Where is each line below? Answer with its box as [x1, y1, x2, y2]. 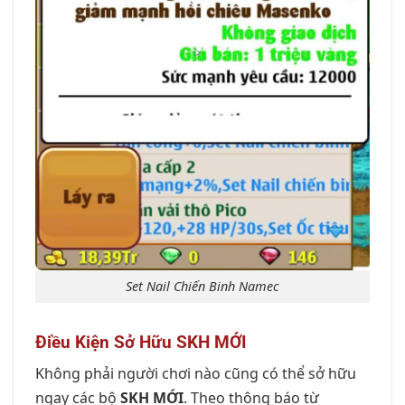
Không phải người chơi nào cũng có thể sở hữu [35, 363, 356, 384]
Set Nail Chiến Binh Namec [126, 277, 279, 295]
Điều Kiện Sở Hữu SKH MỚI [35, 331, 247, 353]
